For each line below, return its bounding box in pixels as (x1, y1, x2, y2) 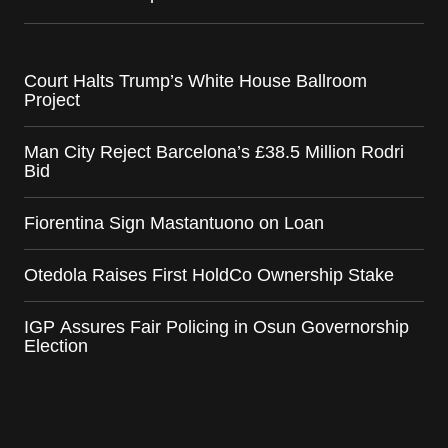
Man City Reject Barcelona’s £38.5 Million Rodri (24, 141, 404, 162)
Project (24, 89, 80, 110)
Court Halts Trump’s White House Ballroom (24, 70, 367, 91)
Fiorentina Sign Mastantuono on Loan (24, 212, 324, 233)
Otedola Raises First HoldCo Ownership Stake (24, 264, 394, 285)
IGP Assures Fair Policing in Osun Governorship (24, 316, 409, 337)
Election (24, 335, 88, 356)
